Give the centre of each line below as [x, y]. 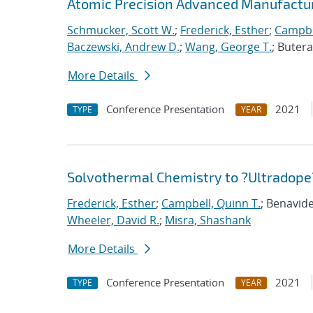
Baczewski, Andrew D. [123, 47]
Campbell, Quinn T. [211, 203]
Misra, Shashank [208, 220]
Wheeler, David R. [113, 220]
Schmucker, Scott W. [121, 30]
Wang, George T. [228, 47]
